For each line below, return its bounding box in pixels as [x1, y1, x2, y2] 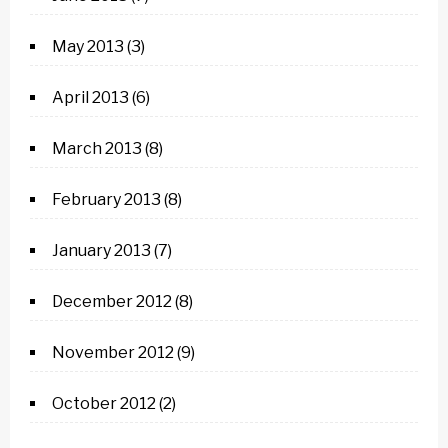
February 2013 [52, 190, 161, 209]
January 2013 [52, 241, 151, 260]
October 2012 [52, 394, 156, 413]
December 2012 [52, 292, 172, 311]
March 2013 [52, 139, 142, 158]
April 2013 [52, 88, 129, 107]
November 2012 [52, 343, 174, 362]
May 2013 [52, 37, 124, 56]
